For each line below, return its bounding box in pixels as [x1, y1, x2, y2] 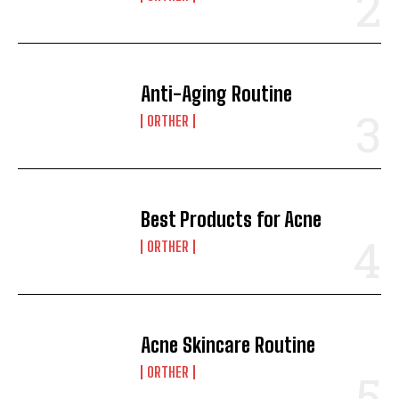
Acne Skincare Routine [141, 332, 316, 357]
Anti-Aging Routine [141, 81, 293, 106]
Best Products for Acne [141, 207, 322, 232]
